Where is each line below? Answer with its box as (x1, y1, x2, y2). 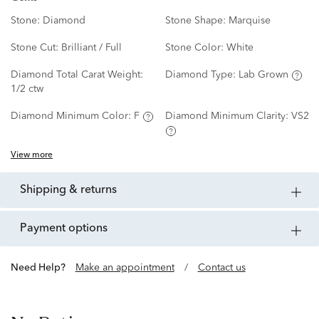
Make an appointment (75, 263, 174, 273)
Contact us (197, 263, 246, 273)
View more (11, 151, 53, 160)
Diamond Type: (164, 70, 239, 80)
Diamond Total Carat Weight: (11, 70, 143, 80)
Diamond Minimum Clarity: (164, 111, 291, 122)
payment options (27, 223, 108, 235)
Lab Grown (238, 70, 288, 80)
